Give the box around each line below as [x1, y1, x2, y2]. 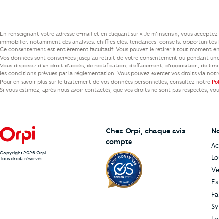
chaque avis [145, 127, 185, 135]
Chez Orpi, [106, 127, 145, 135]
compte [106, 137, 132, 146]
